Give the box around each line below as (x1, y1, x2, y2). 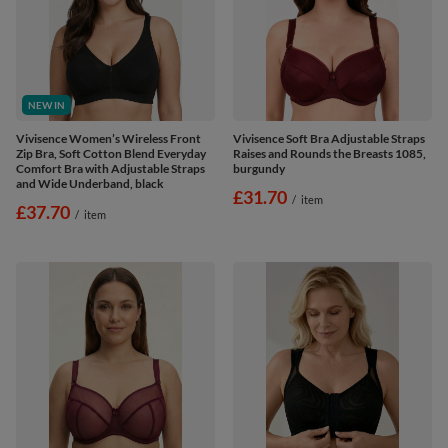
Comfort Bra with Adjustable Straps (16, 160, 205, 176)
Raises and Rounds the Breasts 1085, (233, 145, 426, 161)
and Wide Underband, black (16, 175, 164, 191)
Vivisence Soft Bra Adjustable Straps (233, 130, 425, 146)
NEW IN (28, 98, 65, 111)
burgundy (233, 160, 285, 176)
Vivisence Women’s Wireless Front (16, 130, 201, 146)
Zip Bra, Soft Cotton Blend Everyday (16, 145, 206, 161)
